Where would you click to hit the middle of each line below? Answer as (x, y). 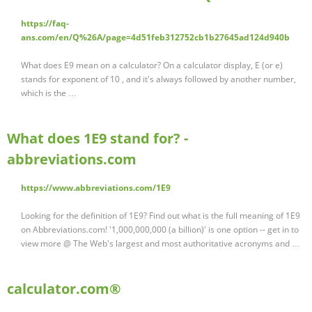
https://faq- (45, 24)
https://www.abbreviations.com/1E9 (96, 188)
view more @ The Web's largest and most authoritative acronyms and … (161, 244)
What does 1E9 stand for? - (97, 139)
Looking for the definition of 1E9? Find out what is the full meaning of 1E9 (161, 216)
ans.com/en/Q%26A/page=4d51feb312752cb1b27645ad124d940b (155, 38)
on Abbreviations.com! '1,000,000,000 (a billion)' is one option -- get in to (160, 230)
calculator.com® (64, 289)
